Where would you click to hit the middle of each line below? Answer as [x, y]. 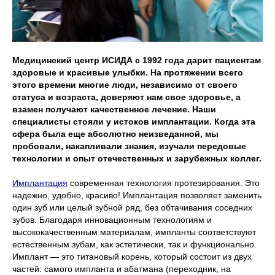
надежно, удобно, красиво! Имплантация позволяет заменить [137, 196]
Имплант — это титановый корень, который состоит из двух [132, 257]
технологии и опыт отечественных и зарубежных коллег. [137, 159]
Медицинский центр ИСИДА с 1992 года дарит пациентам [137, 60]
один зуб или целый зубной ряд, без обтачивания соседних [132, 208]
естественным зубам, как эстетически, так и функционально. [134, 245]
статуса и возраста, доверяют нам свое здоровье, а [126, 97]
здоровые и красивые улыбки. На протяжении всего [128, 73]
